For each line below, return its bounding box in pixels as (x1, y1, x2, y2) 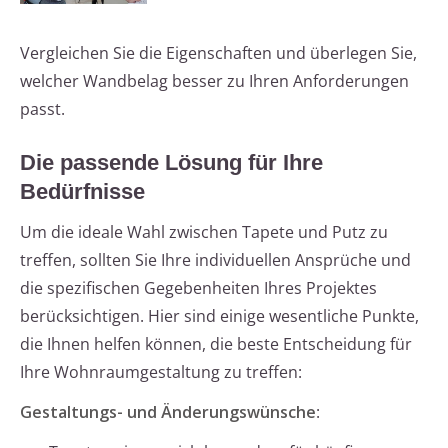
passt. (20, 98, 65, 121)
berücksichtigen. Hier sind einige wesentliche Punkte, (20, 305, 419, 328)
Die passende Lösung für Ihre (20, 150, 323, 176)
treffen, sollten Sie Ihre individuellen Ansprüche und (20, 249, 411, 272)
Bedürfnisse (20, 179, 145, 205)
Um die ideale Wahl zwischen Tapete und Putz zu (20, 221, 388, 244)
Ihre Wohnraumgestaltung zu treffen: (20, 361, 302, 384)
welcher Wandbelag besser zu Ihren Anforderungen (20, 70, 409, 93)
